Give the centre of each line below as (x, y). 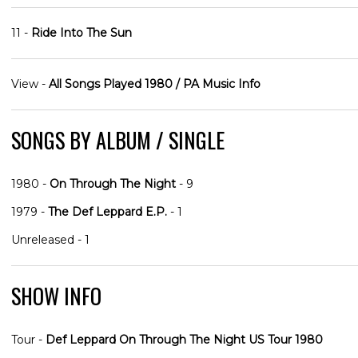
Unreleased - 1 (50, 240)
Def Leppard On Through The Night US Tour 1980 (184, 340)
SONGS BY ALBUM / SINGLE (118, 141)
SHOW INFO (56, 296)
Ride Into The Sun (82, 33)
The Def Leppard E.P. (107, 212)
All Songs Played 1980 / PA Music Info (155, 84)
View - (30, 84)
